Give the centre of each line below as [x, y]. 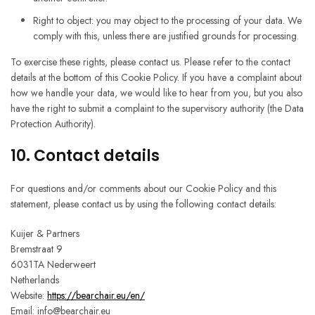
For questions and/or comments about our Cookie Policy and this [143, 189]
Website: [29, 296]
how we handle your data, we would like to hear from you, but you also [156, 93]
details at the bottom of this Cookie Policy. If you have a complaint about [156, 78]
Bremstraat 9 [37, 249]
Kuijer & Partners [45, 234]
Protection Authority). [53, 124]
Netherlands [35, 280]
